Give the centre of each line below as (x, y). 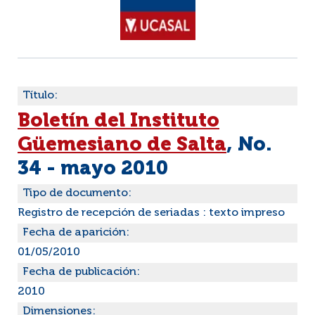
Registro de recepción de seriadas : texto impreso (151, 213)
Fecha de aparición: (76, 233)
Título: (40, 96)
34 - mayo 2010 (93, 169)
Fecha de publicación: (81, 272)
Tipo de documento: (77, 193)
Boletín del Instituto (118, 121)
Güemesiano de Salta (122, 145)
